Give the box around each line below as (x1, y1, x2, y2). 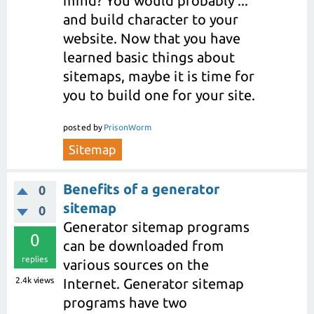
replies (22, 254, 48, 264)
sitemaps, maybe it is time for (63, 67, 254, 84)
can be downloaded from (63, 238, 224, 254)
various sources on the (63, 257, 209, 273)
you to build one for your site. (63, 86, 255, 103)
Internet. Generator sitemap (63, 275, 244, 292)
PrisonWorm (104, 123, 152, 132)
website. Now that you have (63, 29, 240, 46)
